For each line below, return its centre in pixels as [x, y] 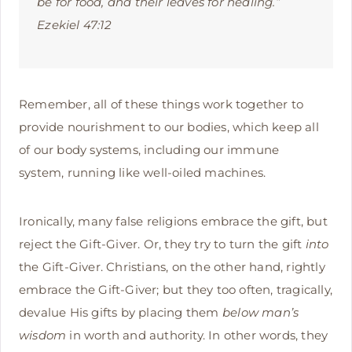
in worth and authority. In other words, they [197, 335]
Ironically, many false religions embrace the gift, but [173, 221]
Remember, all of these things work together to [161, 104]
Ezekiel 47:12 [74, 25]
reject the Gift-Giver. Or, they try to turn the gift [162, 244]
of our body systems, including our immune [149, 149]
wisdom [43, 335]
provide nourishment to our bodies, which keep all [169, 126]
